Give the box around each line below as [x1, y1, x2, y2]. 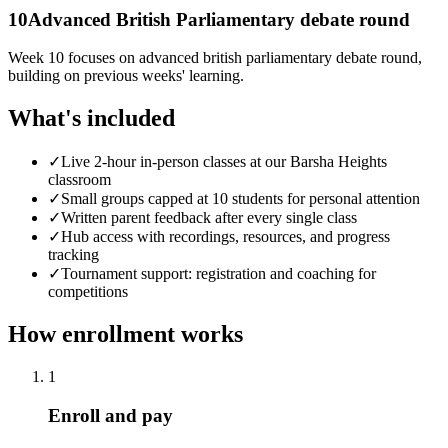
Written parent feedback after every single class [61, 209, 357, 227]
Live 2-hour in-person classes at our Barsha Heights [61, 153, 387, 171]
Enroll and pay [48, 404, 173, 426]
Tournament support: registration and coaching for [61, 265, 376, 283]
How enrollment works [8, 320, 243, 347]
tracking [48, 246, 99, 264]
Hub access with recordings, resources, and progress [61, 228, 390, 246]
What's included [8, 105, 175, 132]
